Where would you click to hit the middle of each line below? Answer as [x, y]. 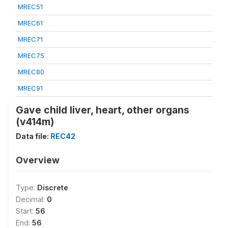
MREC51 [30, 6]
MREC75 [31, 55]
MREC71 [30, 39]
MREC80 [31, 72]
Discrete [53, 187]
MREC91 [30, 88]
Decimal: [31, 199]
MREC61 [30, 23]
